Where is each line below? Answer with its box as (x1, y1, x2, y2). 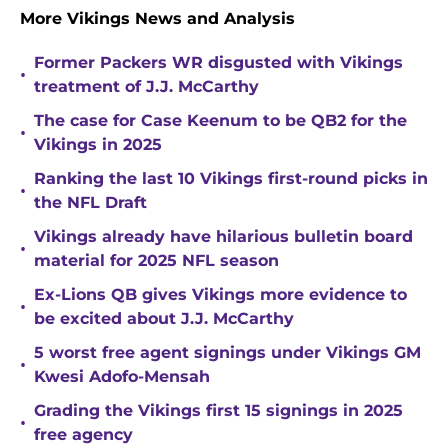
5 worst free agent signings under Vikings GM (34, 343, 421, 363)
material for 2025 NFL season (34, 251, 279, 271)
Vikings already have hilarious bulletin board (34, 227, 413, 247)
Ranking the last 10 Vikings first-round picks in (34, 169, 428, 189)
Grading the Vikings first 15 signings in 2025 (34, 401, 403, 421)
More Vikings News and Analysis (20, 9, 295, 29)
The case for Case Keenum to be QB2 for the (34, 111, 407, 131)
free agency (34, 425, 133, 445)
